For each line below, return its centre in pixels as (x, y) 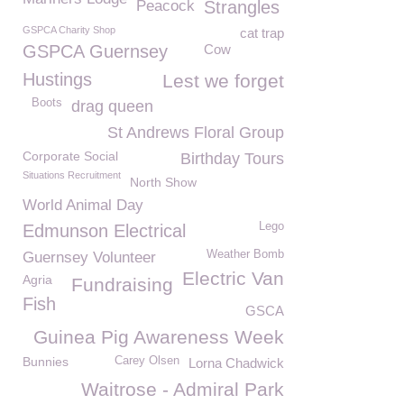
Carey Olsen (147, 361)
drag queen (112, 106)
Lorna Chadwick (236, 363)
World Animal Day (83, 205)
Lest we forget (223, 81)
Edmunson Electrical (104, 231)
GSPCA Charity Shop (69, 30)
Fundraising (122, 285)
